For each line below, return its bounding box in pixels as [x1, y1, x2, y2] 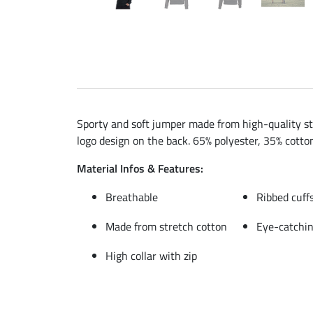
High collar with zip [105, 247, 197, 264]
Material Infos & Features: [77, 159, 203, 177]
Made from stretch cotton [105, 217, 227, 235]
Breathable [105, 188, 158, 205]
